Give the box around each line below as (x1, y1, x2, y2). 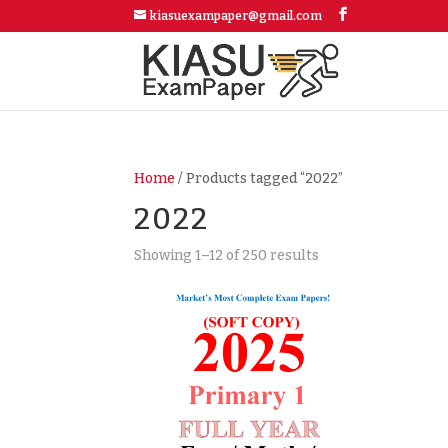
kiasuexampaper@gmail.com (150, 9, 323, 23)
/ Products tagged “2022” (175, 170, 344, 187)
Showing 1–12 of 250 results (134, 247, 320, 264)
